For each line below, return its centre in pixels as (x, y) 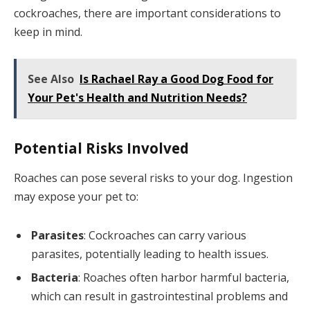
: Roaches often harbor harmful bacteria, (184, 277)
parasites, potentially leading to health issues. (150, 254)
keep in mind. (48, 32)
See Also (51, 79)
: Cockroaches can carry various (165, 235)
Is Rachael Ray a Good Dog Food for (176, 79)
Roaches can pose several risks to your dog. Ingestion (153, 178)
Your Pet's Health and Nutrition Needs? (137, 97)
